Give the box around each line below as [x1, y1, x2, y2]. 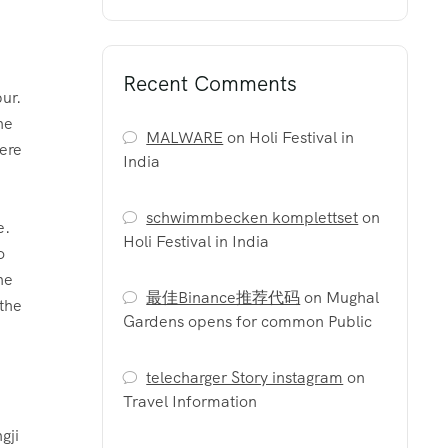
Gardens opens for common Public [123, 311, 372, 332]
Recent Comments [123, 70, 297, 97]
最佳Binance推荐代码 [146, 287, 301, 308]
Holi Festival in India [123, 231, 269, 252]
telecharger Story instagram [146, 367, 344, 388]
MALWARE [146, 127, 224, 148]
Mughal [326, 287, 380, 308]
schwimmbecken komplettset [146, 207, 359, 228]
